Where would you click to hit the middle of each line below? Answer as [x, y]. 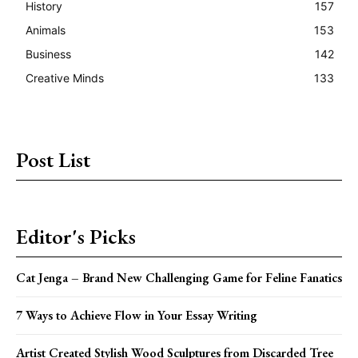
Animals [46, 30]
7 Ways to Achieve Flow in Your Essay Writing [137, 315]
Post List [53, 159]
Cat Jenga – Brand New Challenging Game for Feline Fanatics [179, 277]
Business [48, 54]
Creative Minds [65, 78]
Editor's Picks [76, 236]
